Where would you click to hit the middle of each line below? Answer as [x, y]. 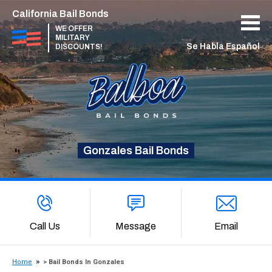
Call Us [45, 226]
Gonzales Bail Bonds [136, 151]
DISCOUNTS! [79, 47]
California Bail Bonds [60, 14]
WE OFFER [74, 29]
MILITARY [73, 38]
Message [135, 226]
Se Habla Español [223, 46]
